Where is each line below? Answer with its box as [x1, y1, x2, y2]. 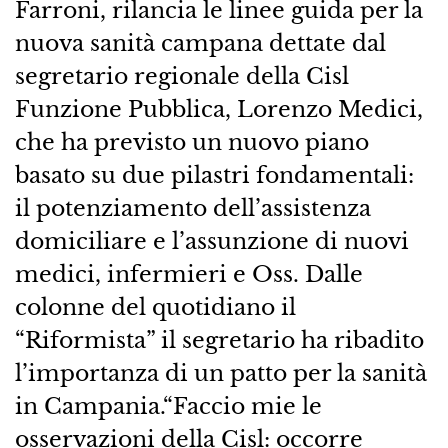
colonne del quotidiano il [14, 293, 296, 322]
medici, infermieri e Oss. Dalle [14, 260, 363, 289]
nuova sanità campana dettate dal [14, 29, 386, 58]
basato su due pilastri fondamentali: [14, 161, 414, 190]
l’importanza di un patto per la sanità [14, 359, 427, 388]
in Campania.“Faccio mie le [14, 392, 322, 421]
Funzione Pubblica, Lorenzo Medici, [14, 95, 423, 124]
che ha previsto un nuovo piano [14, 128, 369, 157]
